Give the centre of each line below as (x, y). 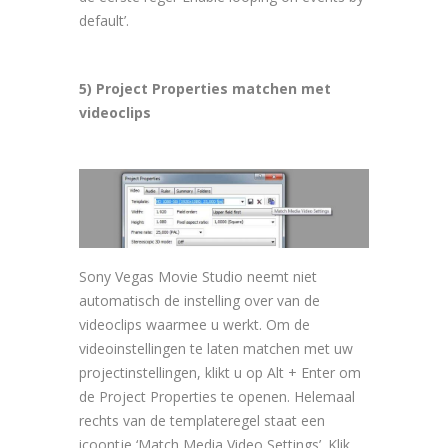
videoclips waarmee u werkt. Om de (194, 324)
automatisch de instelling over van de (199, 300)
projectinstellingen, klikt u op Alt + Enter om (220, 372)
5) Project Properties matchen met (205, 88)
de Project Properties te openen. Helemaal (217, 396)
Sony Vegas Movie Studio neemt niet (198, 276)
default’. (104, 20)
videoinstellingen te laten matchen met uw (216, 348)
